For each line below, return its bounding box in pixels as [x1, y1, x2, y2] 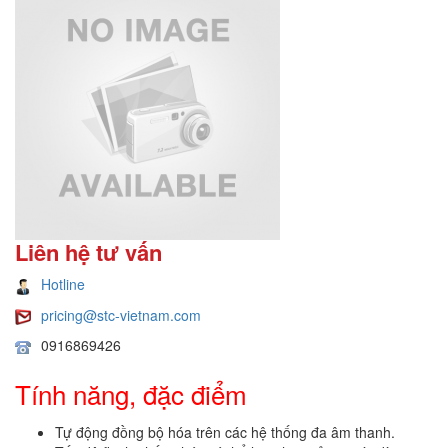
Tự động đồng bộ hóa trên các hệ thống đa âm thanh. [55, 422, 395, 443]
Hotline [41, 274, 85, 295]
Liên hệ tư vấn [15, 236, 162, 269]
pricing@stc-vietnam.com [41, 304, 201, 325]
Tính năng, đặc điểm [15, 375, 247, 413]
